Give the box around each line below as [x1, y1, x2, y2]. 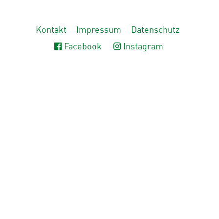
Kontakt [36, 26, 66, 35]
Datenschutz [131, 26, 179, 35]
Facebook [64, 43, 102, 51]
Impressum [76, 26, 121, 35]
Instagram [123, 43, 164, 51]
